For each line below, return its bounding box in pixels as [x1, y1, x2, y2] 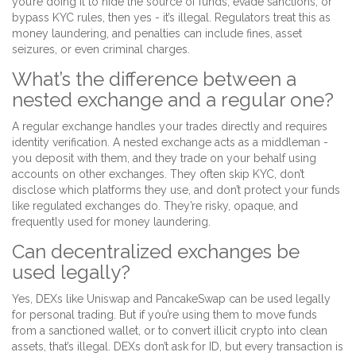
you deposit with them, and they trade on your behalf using [12, 152, 316, 165]
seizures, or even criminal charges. [12, 43, 190, 56]
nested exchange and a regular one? [12, 88, 334, 112]
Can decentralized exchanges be [12, 240, 300, 264]
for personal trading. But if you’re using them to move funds [12, 308, 317, 322]
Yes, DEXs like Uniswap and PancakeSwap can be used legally [12, 292, 331, 306]
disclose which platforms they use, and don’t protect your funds [12, 184, 340, 197]
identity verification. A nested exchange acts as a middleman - [12, 136, 328, 149]
